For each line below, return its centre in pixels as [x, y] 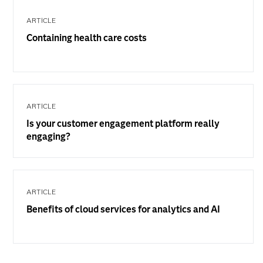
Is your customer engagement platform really [123, 124]
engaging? [48, 137]
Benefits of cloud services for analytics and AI [123, 210]
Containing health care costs [87, 38]
